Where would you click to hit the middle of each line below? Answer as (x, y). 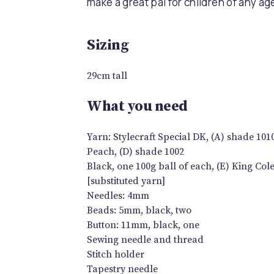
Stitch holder (116, 255)
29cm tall (107, 76)
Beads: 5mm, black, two (139, 211)
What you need (137, 107)
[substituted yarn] (126, 181)
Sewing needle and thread (145, 240)
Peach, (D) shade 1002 (135, 152)
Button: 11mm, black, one (143, 225)
